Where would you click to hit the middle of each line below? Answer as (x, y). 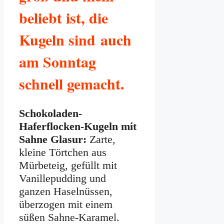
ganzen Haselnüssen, (66, 191)
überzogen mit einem (66, 204)
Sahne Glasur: (53, 139)
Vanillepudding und (62, 178)
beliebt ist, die (63, 17)
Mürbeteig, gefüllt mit (68, 165)
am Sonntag (57, 61)
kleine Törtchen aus (63, 152)
